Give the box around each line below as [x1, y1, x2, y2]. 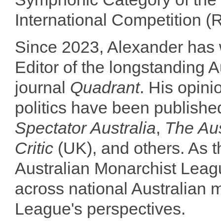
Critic [15, 139, 53, 158]
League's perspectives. [15, 199, 185, 219]
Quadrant [70, 78, 140, 97]
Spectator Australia [15, 118, 156, 138]
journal [15, 78, 70, 97]
